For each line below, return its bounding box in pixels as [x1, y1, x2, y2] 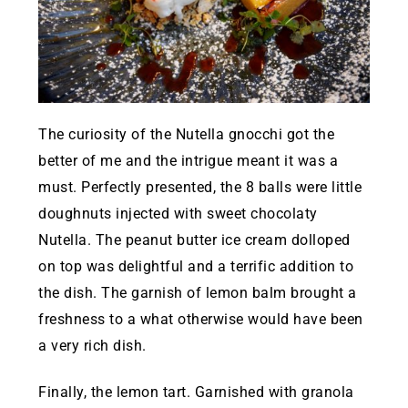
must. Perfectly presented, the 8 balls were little [38, 178, 362, 197]
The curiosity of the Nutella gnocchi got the [38, 126, 334, 144]
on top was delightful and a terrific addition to [38, 258, 353, 276]
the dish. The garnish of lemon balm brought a [38, 284, 357, 302]
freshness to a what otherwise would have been [38, 311, 363, 329]
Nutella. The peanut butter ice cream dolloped [38, 231, 351, 250]
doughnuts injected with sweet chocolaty [38, 205, 318, 223]
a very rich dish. [38, 337, 147, 355]
